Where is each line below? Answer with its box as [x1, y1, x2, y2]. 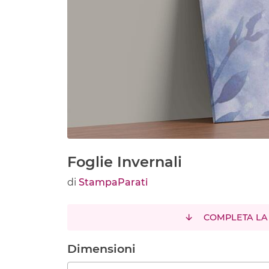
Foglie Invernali [67, 153, 182, 171]
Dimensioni [67, 241, 136, 256]
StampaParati [79, 177, 148, 189]
